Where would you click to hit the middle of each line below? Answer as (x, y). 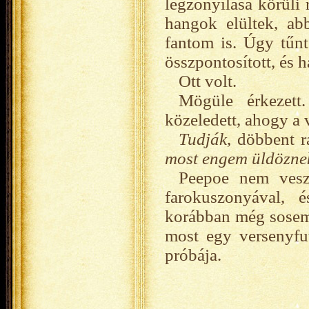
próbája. (193, 255)
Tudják (203, 139)
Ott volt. (208, 81)
